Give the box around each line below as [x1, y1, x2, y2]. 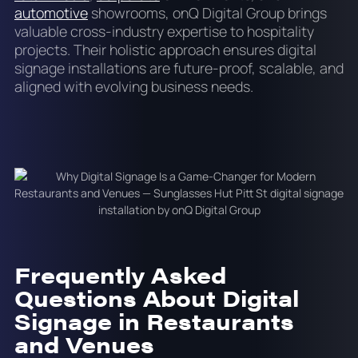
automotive [14, 3, 88, 23]
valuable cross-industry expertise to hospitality [14, 22, 314, 42]
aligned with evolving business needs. [14, 77, 253, 97]
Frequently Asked [14, 258, 226, 291]
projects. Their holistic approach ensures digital [14, 40, 316, 60]
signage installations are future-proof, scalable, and [14, 58, 344, 78]
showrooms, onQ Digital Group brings [87, 3, 327, 23]
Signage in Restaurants [14, 304, 294, 337]
